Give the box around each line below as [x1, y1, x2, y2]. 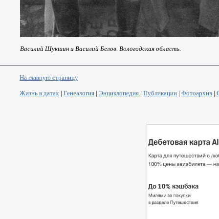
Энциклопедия [99, 89, 139, 97]
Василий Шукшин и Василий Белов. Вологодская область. [20, 45, 181, 52]
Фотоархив [181, 89, 212, 97]
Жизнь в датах [20, 89, 59, 97]
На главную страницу [20, 74, 78, 81]
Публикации [143, 89, 177, 97]
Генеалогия [64, 89, 94, 97]
